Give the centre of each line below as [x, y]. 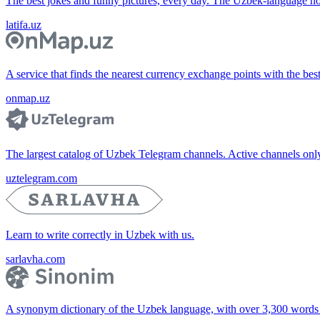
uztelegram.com [41, 179]
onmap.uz [28, 99]
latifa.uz [24, 24]
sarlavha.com [35, 259]
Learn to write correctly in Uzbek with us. [100, 235]
